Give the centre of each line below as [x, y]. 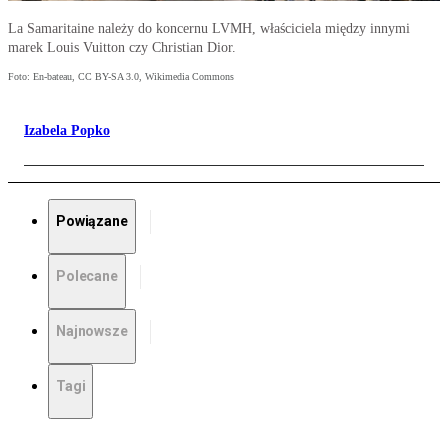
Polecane [87, 276]
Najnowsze [92, 331]
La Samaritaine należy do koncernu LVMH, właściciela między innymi [209, 29]
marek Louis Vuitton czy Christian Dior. [122, 48]
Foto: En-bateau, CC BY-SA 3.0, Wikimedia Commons [121, 77]
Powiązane [92, 221]
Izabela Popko [67, 131]
